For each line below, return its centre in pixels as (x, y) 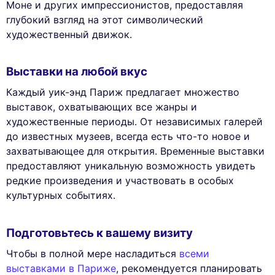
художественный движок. (69, 34)
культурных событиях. (61, 196)
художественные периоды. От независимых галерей (134, 122)
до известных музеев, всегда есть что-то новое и (128, 137)
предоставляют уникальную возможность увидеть (131, 166)
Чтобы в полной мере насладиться (93, 254)
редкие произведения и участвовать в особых (120, 181)
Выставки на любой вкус (77, 72)
